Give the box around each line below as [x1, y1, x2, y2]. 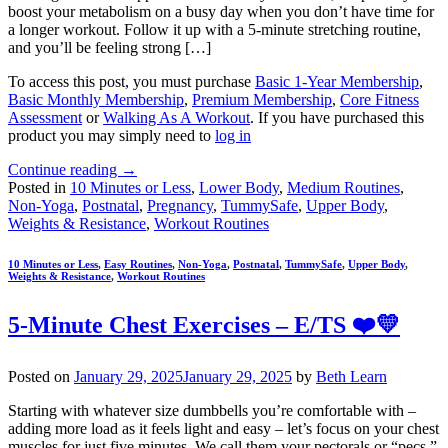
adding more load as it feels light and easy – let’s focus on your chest [8, 419, 439, 437]
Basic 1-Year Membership [255, 72, 419, 90]
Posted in [8, 178, 70, 196]
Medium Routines [287, 178, 400, 196]
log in [215, 126, 251, 144]
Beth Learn [316, 367, 387, 385]
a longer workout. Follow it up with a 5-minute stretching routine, [8, 20, 421, 38]
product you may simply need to [8, 126, 215, 144]
